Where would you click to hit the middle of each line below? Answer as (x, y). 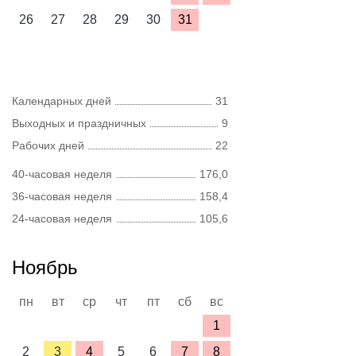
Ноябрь (45, 267)
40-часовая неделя (62, 174)
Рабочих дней (48, 145)
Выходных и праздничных (79, 123)
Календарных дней (62, 101)
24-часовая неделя (62, 219)
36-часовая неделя (62, 196)
